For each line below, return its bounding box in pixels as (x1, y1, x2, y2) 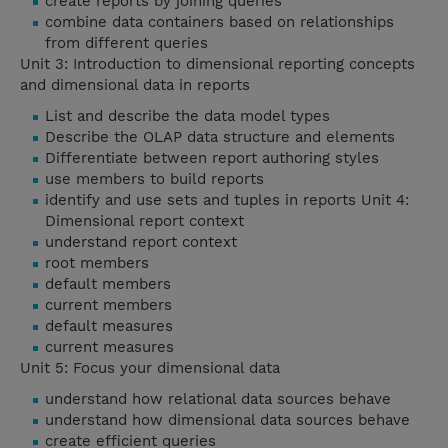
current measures (45, 338, 174, 357)
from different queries (45, 34, 208, 53)
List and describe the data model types (45, 107, 330, 126)
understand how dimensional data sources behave (45, 411, 410, 430)
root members (45, 254, 149, 273)
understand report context (45, 233, 237, 252)
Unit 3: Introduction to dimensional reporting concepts (20, 55, 415, 74)
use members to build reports (45, 170, 264, 189)
